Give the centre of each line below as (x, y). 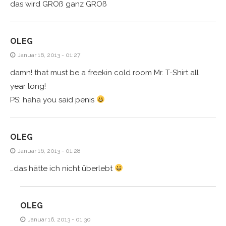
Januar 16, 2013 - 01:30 (59, 219)
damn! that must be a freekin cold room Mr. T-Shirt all (104, 72)
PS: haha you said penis (53, 100)
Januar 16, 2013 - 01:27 (49, 55)
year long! (28, 86)
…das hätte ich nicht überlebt (62, 168)
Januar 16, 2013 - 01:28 (49, 151)
